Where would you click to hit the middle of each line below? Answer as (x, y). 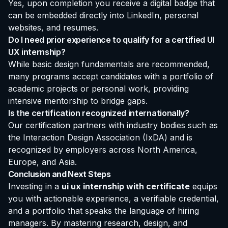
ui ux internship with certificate (126, 187)
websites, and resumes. (53, 28)
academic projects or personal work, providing (98, 89)
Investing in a (35, 187)
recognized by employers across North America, (103, 150)
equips (204, 187)
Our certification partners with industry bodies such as (113, 125)
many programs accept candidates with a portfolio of (111, 77)
